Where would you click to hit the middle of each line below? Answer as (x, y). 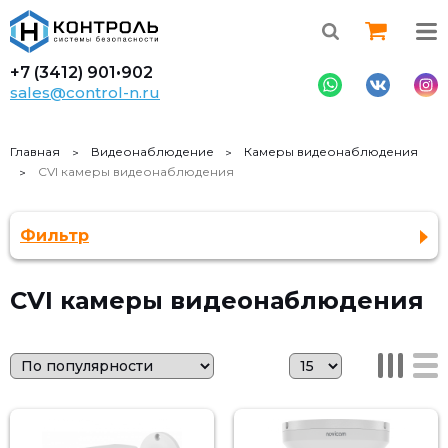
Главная (35, 151)
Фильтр (54, 235)
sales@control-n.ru (85, 92)
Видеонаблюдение (152, 151)
